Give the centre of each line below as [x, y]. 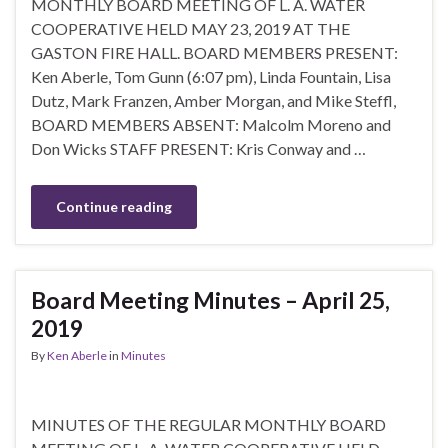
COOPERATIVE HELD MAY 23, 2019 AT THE [190, 28]
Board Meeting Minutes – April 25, [210, 299]
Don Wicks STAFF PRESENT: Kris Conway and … [198, 148]
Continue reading [114, 206]
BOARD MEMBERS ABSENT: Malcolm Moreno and [211, 124]
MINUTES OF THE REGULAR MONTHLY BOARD [208, 424]
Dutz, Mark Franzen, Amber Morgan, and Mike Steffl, [213, 100]
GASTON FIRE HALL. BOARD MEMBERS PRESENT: [214, 52]
